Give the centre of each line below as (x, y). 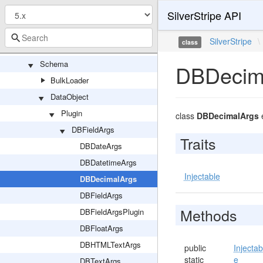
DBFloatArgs (102, 228)
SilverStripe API (204, 15)
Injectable (202, 176)
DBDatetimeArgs (108, 162)
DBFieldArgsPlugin (112, 212)
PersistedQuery (66, 14)
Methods (208, 215)
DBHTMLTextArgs (110, 245)
